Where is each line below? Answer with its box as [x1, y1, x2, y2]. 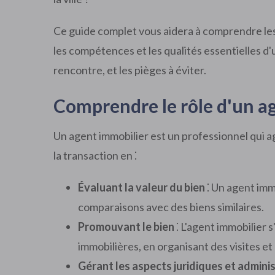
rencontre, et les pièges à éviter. [53, 63, 206, 77]
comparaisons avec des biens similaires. [78, 200, 264, 214]
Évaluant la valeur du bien [78, 180, 205, 194]
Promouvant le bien [78, 220, 174, 233]
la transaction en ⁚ [53, 149, 137, 162]
